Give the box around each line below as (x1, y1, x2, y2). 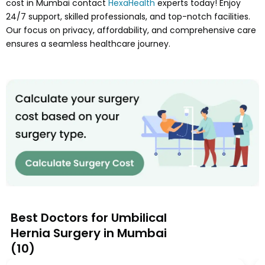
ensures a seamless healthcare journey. (6, 37, 170, 50)
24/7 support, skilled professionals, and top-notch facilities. (6, 10, 250, 22)
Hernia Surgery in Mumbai (11, 225, 167, 242)
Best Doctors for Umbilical (11, 209, 167, 227)
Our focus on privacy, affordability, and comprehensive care (6, 24, 256, 36)
